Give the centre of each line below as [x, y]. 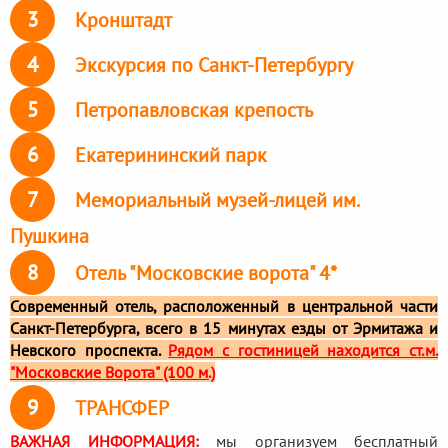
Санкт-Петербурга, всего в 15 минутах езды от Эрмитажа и [224, 327]
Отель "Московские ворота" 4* [206, 272]
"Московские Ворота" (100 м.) [112, 371]
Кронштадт [123, 19]
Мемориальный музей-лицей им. [216, 199]
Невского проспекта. [85, 349]
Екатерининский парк [171, 154]
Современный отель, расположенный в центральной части [224, 305]
